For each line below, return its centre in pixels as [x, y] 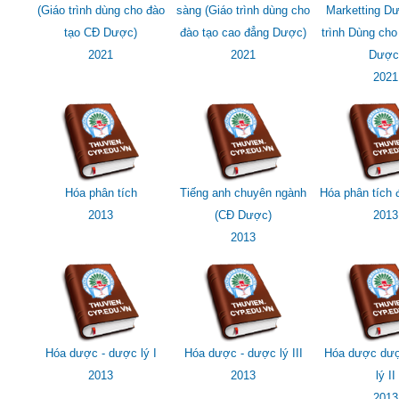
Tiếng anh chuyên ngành [243, 192]
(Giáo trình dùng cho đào [101, 10]
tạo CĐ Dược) [101, 32]
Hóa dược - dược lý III [243, 353]
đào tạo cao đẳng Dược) [243, 32]
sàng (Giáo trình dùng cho [243, 10]
